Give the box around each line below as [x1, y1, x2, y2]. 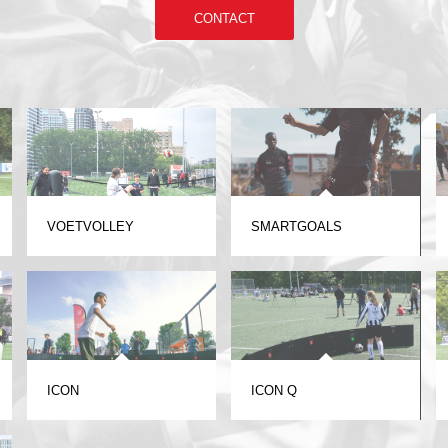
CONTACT [193, 11, 255, 27]
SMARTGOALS [251, 219, 343, 235]
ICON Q [251, 382, 298, 398]
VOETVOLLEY [47, 219, 135, 235]
